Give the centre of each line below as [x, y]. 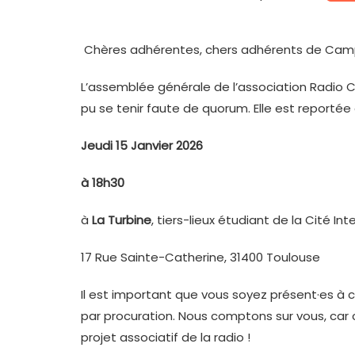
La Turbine [120, 220]
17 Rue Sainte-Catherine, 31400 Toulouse [200, 258]
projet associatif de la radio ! [166, 338]
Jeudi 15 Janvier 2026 [142, 146]
